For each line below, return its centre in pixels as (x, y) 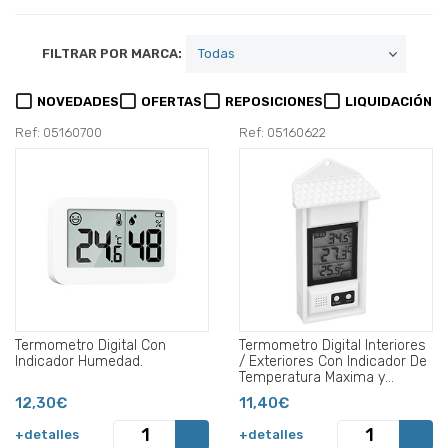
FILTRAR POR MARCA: (112, 53)
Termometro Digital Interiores (332, 345)
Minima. (263, 393)
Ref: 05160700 (58, 132)
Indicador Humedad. (79, 361)
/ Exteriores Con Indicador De (333, 361)
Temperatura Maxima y (312, 377)
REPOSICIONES (273, 101)
